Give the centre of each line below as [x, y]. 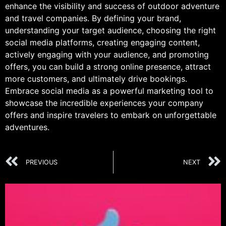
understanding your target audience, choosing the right [110, 31]
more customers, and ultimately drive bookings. [96, 79]
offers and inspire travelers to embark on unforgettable [111, 115]
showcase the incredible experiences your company [104, 103]
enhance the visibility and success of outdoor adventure [112, 6]
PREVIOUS [42, 162]
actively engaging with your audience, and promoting [107, 55]
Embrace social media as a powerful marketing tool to [109, 91]
